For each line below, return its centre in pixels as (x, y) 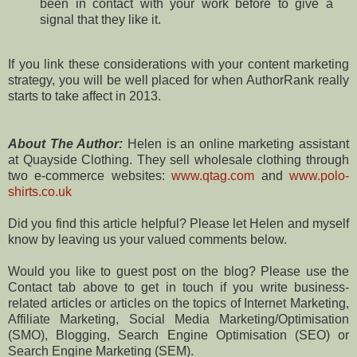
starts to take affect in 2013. (84, 96)
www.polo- (320, 176)
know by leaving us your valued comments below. (147, 240)
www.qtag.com (213, 176)
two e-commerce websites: (90, 176)
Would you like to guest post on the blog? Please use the (178, 272)
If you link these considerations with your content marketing (178, 65)
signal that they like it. (100, 20)
